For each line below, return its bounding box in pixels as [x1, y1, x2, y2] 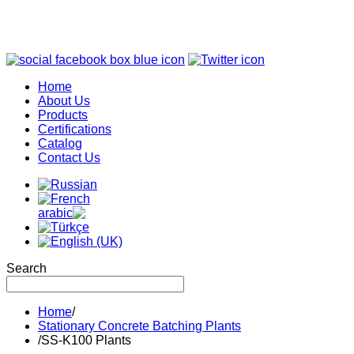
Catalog [38, 137, 82, 150]
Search [6, 262, 47, 275]
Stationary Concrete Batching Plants [38, 319, 241, 333]
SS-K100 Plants [41, 333, 131, 347]
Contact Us [38, 151, 100, 164]
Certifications [38, 122, 111, 136]
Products [38, 108, 88, 122]
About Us [38, 94, 90, 107]
